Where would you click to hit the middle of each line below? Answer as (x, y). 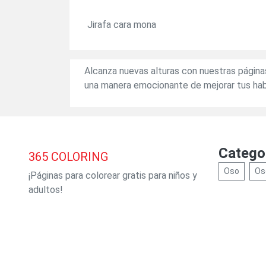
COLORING (78, 156)
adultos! (46, 189)
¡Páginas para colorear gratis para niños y (113, 175)
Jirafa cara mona (122, 24)
